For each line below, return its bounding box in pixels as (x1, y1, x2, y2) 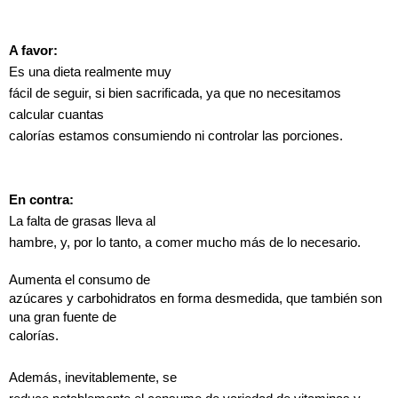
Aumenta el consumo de (9, 272, 150, 287)
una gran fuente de (9, 309, 116, 324)
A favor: (9, 43, 58, 58)
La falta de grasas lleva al (9, 213, 155, 228)
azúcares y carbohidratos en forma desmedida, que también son (9, 291, 382, 306)
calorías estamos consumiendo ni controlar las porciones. (9, 128, 343, 143)
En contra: (9, 192, 74, 207)
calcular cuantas (9, 107, 104, 122)
